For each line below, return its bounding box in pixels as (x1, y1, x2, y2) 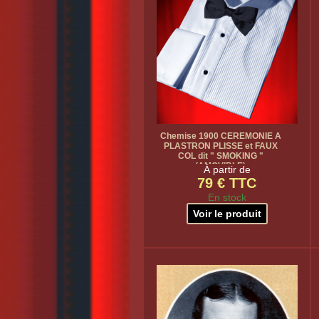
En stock (207, 192, 246, 203)
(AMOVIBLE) (195, 161, 246, 171)
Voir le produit (192, 208, 261, 219)
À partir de (203, 164, 251, 175)
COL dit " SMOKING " (177, 151, 263, 161)
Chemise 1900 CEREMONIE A (159, 131, 281, 141)
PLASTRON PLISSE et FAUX (163, 141, 278, 151)
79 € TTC (197, 175, 256, 191)
